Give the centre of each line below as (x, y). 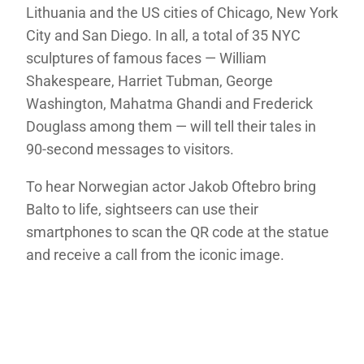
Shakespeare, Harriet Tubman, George (149, 81)
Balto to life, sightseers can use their (142, 210)
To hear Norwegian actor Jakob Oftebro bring (171, 187)
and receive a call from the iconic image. (155, 255)
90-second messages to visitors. (130, 149)
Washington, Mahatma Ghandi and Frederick (169, 104)
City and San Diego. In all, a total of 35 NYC (163, 36)
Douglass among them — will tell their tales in (171, 127)
